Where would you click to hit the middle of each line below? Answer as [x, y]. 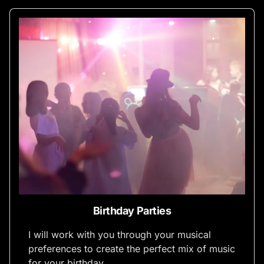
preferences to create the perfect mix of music [132, 248]
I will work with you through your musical [120, 234]
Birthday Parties [132, 210]
